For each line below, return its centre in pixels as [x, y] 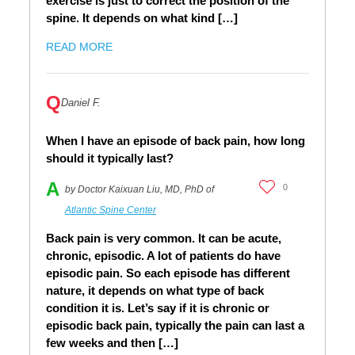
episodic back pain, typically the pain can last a [175, 326]
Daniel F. [81, 103]
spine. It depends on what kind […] [142, 18]
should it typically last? [110, 158]
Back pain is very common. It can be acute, [164, 239]
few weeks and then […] [112, 343]
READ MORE [79, 47]
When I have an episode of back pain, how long [176, 141]
